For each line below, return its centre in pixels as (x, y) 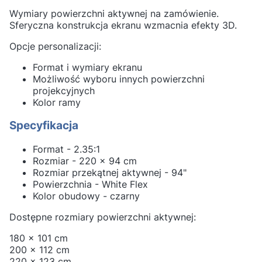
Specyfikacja (44, 126)
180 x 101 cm (39, 238)
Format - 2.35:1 (66, 149)
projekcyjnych (64, 90)
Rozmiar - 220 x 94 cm (85, 161)
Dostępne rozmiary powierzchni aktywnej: (103, 217)
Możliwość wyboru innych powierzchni (119, 79)
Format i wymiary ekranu (87, 67)
